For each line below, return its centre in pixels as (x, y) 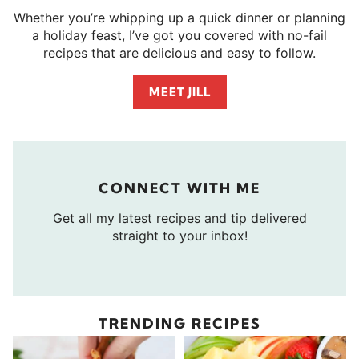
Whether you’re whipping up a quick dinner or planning (179, 17)
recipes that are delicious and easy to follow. (179, 52)
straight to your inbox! (179, 235)
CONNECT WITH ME (179, 188)
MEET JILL (179, 91)
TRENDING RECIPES (179, 323)
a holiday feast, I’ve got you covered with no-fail (179, 35)
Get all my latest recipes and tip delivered (179, 218)
